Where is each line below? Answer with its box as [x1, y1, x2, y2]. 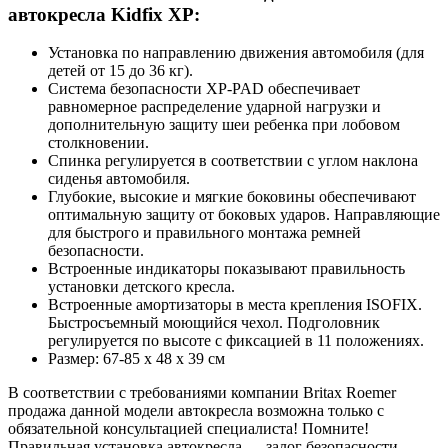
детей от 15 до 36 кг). [48, 62, 193, 80]
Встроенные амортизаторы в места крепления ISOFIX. [48, 296, 422, 314]
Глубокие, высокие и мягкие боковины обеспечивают [48, 188, 416, 206]
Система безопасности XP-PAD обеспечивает [48, 80, 360, 98]
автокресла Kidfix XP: [8, 3, 200, 25]
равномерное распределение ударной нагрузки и [48, 98, 381, 116]
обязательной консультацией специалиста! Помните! [8, 420, 369, 438]
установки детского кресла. [48, 278, 235, 296]
